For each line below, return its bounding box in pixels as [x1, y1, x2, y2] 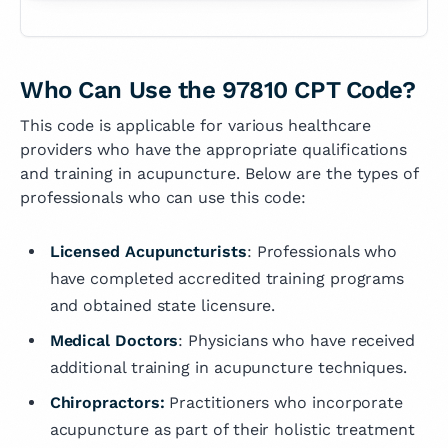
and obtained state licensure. [49, 295, 276, 315]
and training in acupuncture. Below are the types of [20, 163, 418, 183]
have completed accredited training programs [49, 268, 405, 288]
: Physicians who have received [178, 330, 416, 350]
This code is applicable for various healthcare [20, 115, 372, 135]
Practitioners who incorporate [164, 392, 404, 412]
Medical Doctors [49, 330, 179, 350]
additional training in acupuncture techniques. [49, 357, 407, 377]
